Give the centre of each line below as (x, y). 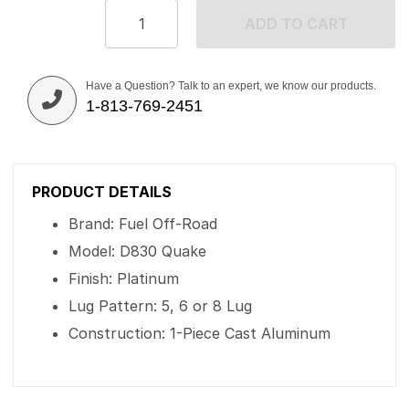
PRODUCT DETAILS (102, 192)
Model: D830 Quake (137, 251)
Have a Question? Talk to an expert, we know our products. (231, 86)
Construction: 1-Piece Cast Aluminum (199, 333)
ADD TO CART (296, 24)
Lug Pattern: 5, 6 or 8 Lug (160, 306)
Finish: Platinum (124, 278)
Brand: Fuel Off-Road (143, 224)
